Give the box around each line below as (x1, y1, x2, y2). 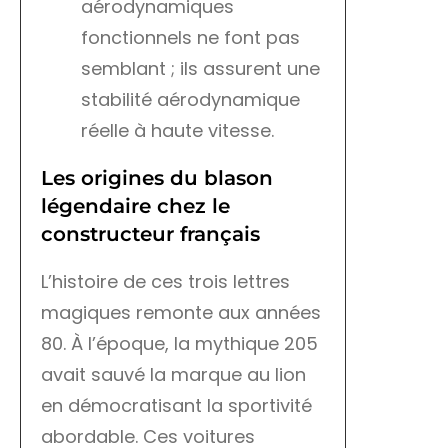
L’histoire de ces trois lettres (41, 269, 290, 295)
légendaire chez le (41, 194, 230, 219)
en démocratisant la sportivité (41, 393, 312, 419)
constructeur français (41, 222, 260, 247)
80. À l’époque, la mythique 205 (41, 331, 318, 357)
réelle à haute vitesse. (81, 118, 274, 144)
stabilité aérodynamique (81, 87, 300, 113)
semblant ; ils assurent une (81, 56, 320, 82)
